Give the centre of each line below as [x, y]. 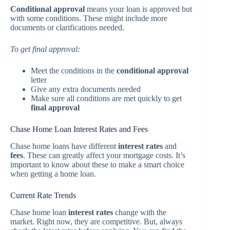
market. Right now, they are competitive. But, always [96, 222]
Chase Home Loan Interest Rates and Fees [79, 129]
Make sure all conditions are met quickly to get [106, 99]
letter [39, 80]
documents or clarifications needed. [67, 28]
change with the [140, 213]
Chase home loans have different [64, 146]
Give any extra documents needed [86, 89]
